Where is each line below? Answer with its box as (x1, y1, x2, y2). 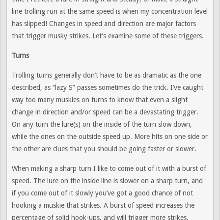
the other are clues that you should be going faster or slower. (12, 145, 196, 153)
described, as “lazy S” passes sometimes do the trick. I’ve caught (12, 83, 203, 91)
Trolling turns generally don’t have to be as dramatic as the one (12, 71, 201, 79)
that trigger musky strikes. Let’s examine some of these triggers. (12, 32, 204, 40)
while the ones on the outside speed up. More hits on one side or (12, 133, 208, 140)
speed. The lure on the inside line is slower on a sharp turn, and (12, 177, 203, 185)
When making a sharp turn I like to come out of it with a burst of (12, 165, 206, 172)
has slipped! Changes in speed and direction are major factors (12, 20, 196, 27)
